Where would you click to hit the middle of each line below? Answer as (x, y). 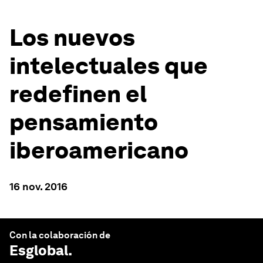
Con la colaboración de (60, 235)
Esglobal (39, 250)
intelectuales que (109, 66)
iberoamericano (99, 150)
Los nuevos (72, 38)
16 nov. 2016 (38, 186)
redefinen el (78, 94)
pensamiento (84, 122)
